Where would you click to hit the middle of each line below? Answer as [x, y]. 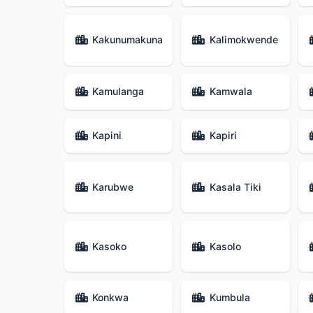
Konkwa [111, 298]
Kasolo [225, 246]
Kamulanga [118, 92]
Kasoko [110, 246]
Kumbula [230, 298]
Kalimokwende [243, 40]
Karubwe [113, 187]
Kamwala [231, 92]
